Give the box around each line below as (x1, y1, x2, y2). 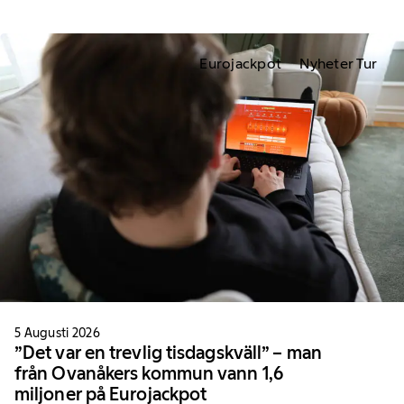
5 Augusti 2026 (14, 325, 100, 342)
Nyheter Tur (299, 54, 378, 72)
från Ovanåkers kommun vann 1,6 (14, 363, 283, 385)
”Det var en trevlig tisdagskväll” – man (14, 342, 322, 364)
